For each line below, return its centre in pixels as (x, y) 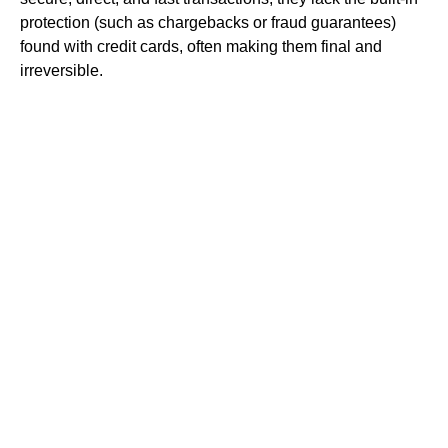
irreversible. (61, 70)
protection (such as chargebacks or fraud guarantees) (208, 22)
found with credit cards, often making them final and (201, 46)
